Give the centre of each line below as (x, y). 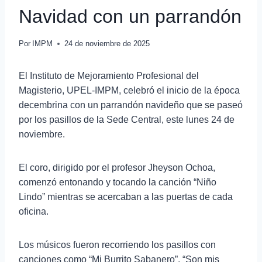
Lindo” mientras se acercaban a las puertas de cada (126, 197)
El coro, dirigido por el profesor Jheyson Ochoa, (117, 168)
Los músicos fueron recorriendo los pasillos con (117, 245)
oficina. (34, 212)
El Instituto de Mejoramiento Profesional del (109, 76)
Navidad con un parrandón (130, 17)
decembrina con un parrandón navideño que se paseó (131, 105)
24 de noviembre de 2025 (107, 44)
